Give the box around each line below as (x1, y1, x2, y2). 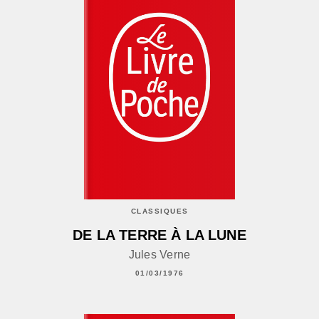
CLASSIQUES (130, 206, 189, 215)
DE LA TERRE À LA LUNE (73, 227, 246, 244)
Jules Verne (128, 249, 191, 261)
